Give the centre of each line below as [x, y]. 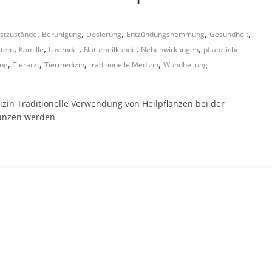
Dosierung [104, 34]
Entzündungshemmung [165, 34]
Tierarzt [26, 65]
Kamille [31, 49]
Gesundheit [229, 34]
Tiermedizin [64, 65]
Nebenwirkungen [170, 49]
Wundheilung [185, 65]
